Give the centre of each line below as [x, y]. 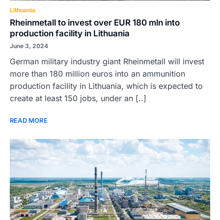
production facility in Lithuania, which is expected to [106, 86]
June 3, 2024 [29, 46]
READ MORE [29, 120]
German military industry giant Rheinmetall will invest [107, 61]
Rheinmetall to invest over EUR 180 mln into [95, 23]
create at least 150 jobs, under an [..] [78, 98]
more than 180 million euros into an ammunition [97, 74]
